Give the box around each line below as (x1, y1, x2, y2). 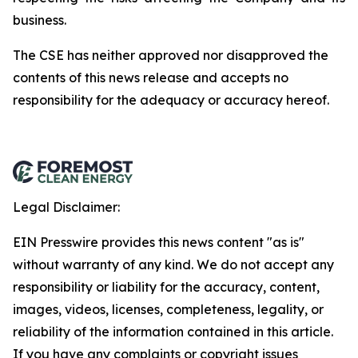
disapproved (226, 47, 305, 63)
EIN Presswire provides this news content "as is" (13, 234, 304, 250)
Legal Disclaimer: (13, 199, 120, 215)
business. (13, 12, 66, 28)
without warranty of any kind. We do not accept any (13, 257, 334, 272)
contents (13, 70, 66, 86)
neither (92, 47, 135, 63)
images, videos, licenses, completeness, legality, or (13, 301, 324, 317)
